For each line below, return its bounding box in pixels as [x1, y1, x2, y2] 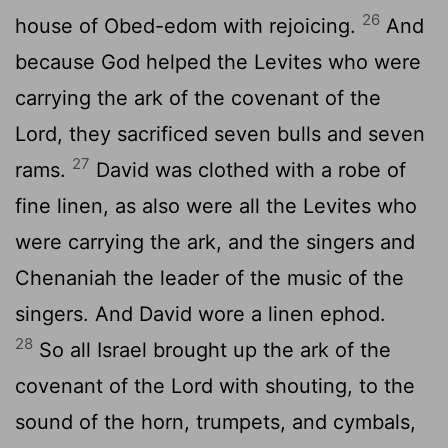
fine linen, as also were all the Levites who [15, 193, 417, 218]
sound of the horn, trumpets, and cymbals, [15, 409, 416, 434]
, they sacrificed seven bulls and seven [57, 121, 425, 146]
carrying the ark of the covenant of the [15, 85, 381, 110]
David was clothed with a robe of [90, 157, 406, 182]
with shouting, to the [213, 373, 415, 398]
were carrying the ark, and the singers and [15, 229, 415, 254]
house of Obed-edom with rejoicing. [15, 13, 362, 38]
